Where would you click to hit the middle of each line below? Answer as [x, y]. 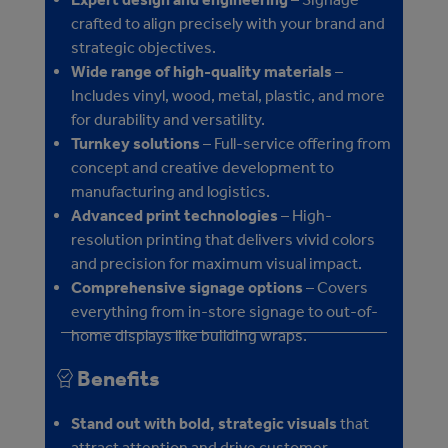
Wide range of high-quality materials [201, 71]
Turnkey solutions [135, 143]
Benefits [118, 379]
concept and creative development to [202, 167]
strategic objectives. [143, 47]
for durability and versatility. [168, 119]
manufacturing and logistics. [170, 191]
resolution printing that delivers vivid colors [223, 239]
